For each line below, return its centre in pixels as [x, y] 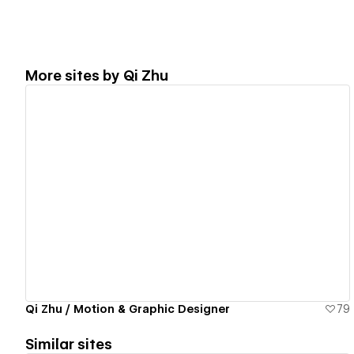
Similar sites [69, 344]
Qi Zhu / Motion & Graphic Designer [128, 309]
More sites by [74, 75]
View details [181, 193]
